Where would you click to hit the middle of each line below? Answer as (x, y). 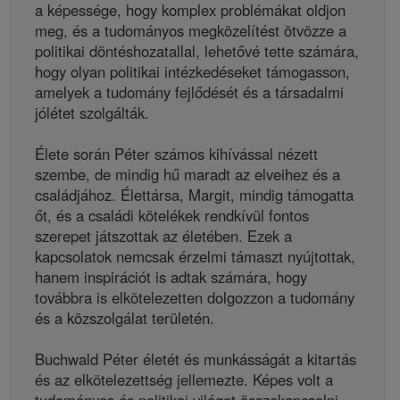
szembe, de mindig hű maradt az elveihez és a (187, 175)
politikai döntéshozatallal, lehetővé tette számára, (197, 51)
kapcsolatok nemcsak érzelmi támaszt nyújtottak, (195, 257)
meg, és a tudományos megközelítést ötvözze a (191, 31)
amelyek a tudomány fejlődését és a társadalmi (189, 92)
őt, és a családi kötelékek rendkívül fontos (172, 216)
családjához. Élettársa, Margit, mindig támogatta (194, 195)
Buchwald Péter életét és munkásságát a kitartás (196, 359)
